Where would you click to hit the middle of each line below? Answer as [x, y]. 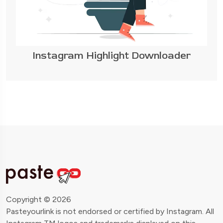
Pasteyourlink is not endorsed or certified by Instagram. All [110, 211]
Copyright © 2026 [39, 199]
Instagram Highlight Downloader [111, 55]
